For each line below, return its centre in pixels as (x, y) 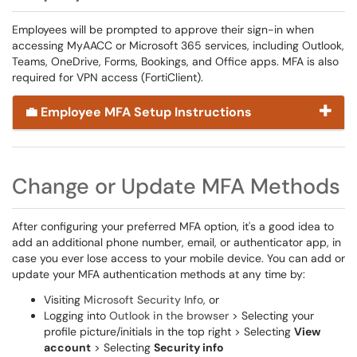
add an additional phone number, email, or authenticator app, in (177, 242)
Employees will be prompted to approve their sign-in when (163, 29)
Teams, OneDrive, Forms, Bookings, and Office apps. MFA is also (175, 61)
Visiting (64, 300)
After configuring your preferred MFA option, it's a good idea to (173, 226)
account (67, 347)
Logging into (76, 316)
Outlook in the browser (169, 316)
